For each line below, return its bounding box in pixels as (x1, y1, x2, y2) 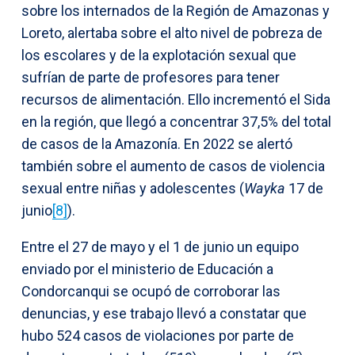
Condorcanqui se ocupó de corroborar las (21, 282, 281, 300)
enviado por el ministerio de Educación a (21, 260, 273, 277)
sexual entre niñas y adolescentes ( (21, 179, 244, 197)
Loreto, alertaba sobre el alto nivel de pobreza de (21, 24, 323, 41)
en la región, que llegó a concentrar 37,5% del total (21, 113, 331, 130)
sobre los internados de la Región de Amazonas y (21, 2, 330, 19)
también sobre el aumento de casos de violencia (21, 157, 325, 174)
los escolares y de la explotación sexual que (21, 46, 296, 63)
